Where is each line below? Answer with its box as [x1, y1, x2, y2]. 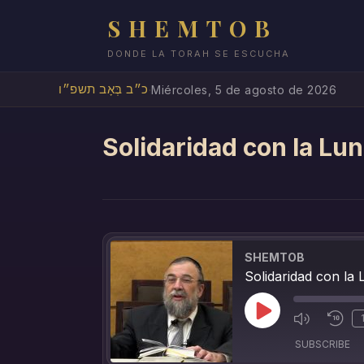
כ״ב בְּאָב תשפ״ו [58, 81, 149, 97]
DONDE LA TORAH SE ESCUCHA [107, 48, 290, 59]
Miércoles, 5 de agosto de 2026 [151, 82, 336, 97]
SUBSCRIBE [295, 338, 350, 350]
